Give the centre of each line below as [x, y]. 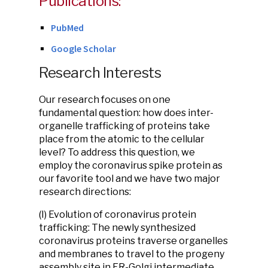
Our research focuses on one [105, 100]
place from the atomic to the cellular [122, 139]
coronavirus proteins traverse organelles [133, 241]
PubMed [67, 28]
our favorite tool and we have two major [130, 179]
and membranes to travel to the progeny [132, 254]
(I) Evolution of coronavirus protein [118, 214]
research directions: [86, 192]
